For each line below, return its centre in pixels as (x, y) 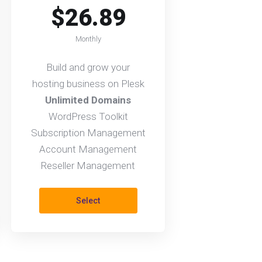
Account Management (88, 149)
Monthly (88, 39)
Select (88, 201)
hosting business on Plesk (88, 84)
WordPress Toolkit (88, 116)
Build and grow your (88, 67)
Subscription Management (88, 133)
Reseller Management (88, 166)
